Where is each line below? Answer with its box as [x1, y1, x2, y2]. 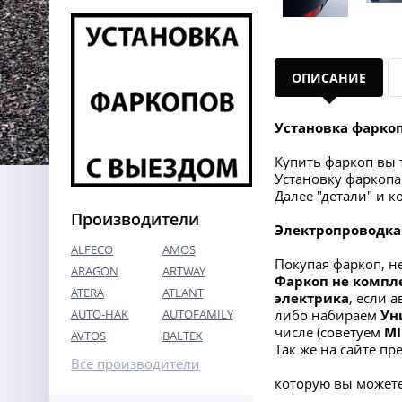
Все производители [71, 354, 200, 372]
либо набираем [275, 306, 380, 324]
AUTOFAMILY [162, 306, 233, 322]
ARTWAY [162, 263, 205, 279]
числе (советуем [275, 323, 384, 341]
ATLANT [162, 284, 204, 301]
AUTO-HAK [71, 306, 128, 322]
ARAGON [71, 263, 118, 279]
